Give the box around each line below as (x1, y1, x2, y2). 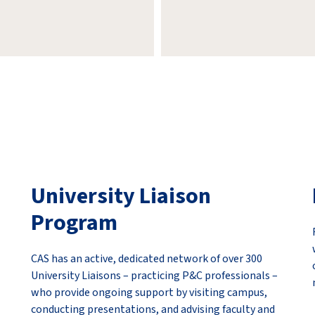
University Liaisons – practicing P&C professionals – (31, 268, 278, 283)
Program (31, 207, 117, 239)
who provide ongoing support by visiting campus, (31, 285, 267, 300)
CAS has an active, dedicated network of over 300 (31, 251, 262, 266)
